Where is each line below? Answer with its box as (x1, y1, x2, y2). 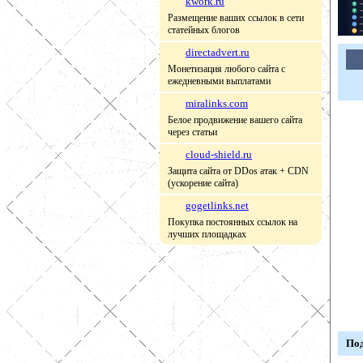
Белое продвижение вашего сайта (168, 114, 302, 126)
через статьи (168, 126, 217, 138)
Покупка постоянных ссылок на (168, 216, 297, 228)
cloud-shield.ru (186, 148, 252, 160)
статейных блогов (168, 24, 240, 36)
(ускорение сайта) (168, 177, 238, 189)
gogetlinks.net (186, 199, 249, 211)
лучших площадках (168, 228, 246, 240)
